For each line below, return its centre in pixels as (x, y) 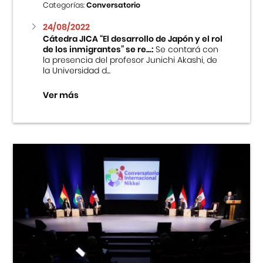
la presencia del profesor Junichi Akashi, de (130, 60)
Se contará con (186, 49)
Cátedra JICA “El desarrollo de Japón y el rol (132, 38)
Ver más (60, 95)
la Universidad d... (76, 70)
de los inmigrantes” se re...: (98, 49)
